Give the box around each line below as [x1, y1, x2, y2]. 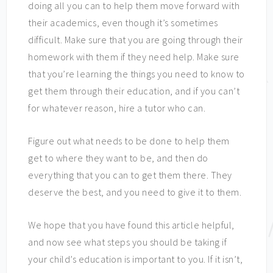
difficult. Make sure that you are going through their [28, 34, 243, 46]
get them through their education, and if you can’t [28, 85, 239, 97]
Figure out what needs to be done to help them [28, 135, 230, 147]
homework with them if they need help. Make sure [28, 51, 239, 63]
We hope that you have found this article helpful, [28, 219, 235, 232]
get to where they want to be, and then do [28, 152, 208, 165]
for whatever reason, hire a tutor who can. [28, 102, 205, 115]
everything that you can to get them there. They [28, 169, 232, 182]
